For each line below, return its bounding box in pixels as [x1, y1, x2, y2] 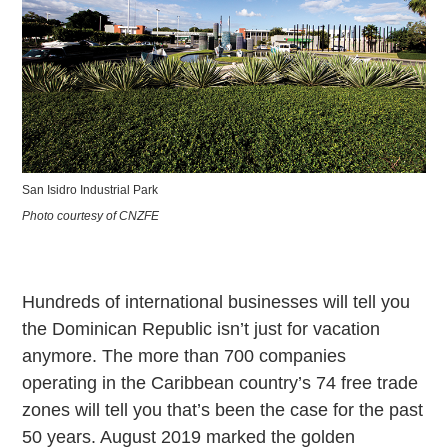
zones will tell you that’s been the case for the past [22, 399, 424, 420]
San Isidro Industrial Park [22, 182, 159, 197]
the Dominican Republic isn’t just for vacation [22, 318, 381, 339]
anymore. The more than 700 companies [22, 345, 347, 366]
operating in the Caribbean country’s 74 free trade [22, 372, 419, 393]
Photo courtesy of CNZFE [22, 208, 160, 223]
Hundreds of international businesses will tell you [22, 291, 411, 312]
